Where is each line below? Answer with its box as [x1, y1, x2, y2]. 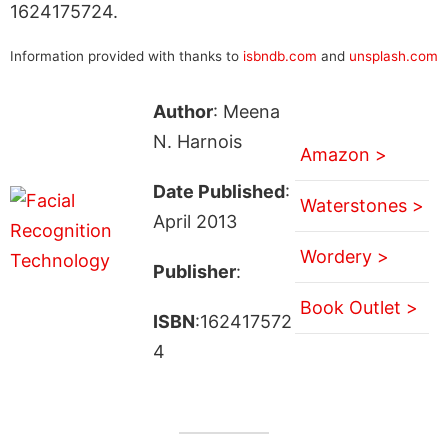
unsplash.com [349, 47, 438, 64]
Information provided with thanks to [10, 47, 243, 64]
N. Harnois [152, 130, 242, 152]
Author [152, 100, 213, 122]
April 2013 [152, 210, 237, 232]
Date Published [152, 180, 285, 202]
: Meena [212, 100, 280, 122]
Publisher [152, 260, 236, 282]
